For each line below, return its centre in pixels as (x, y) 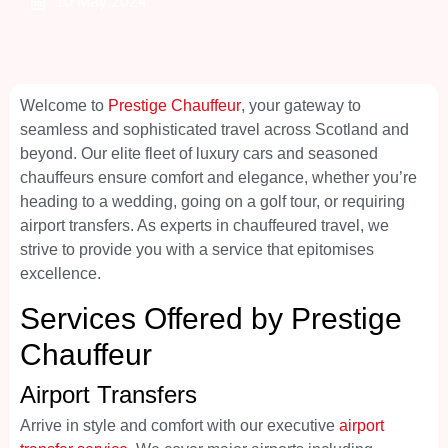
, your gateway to (301, 106)
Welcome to (62, 106)
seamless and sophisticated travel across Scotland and (214, 130)
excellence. (60, 274)
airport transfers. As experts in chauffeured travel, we (204, 226)
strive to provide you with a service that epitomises (197, 250)
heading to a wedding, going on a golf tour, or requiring (212, 202)
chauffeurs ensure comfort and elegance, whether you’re (218, 178)
